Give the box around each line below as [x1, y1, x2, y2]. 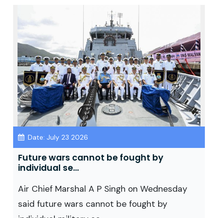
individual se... [18, 162, 79, 174]
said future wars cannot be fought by [18, 199, 167, 209]
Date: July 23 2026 [26, 133, 88, 142]
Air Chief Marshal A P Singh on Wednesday [18, 183, 187, 194]
